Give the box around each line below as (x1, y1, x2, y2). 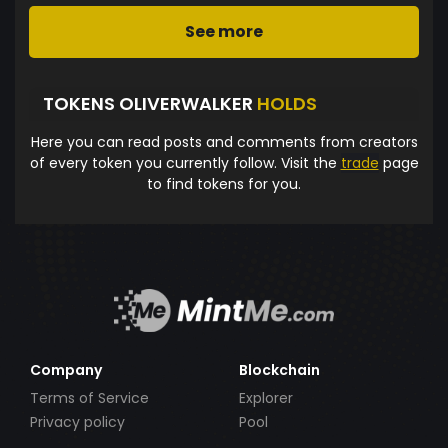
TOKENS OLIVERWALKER (43, 91, 257, 117)
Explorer (239, 387, 293, 408)
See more (185, 19, 263, 43)
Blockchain (239, 359, 320, 380)
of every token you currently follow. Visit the (29, 152, 341, 173)
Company (30, 359, 102, 380)
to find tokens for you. (147, 173, 301, 194)
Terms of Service (30, 387, 149, 408)
